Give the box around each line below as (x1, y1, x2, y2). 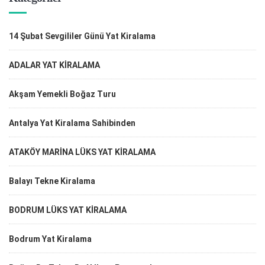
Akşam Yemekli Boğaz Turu (9, 89, 116, 99)
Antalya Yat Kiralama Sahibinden (9, 118, 135, 128)
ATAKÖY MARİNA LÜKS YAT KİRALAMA (9, 147, 156, 157)
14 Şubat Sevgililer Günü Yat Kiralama (9, 31, 156, 41)
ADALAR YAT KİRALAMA (9, 60, 100, 70)
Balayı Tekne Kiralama (9, 176, 95, 186)
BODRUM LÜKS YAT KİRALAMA (9, 205, 127, 215)
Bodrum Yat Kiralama (9, 234, 92, 244)
